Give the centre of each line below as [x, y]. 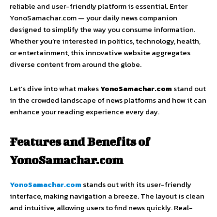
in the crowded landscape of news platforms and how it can [108, 100]
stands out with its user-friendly [136, 185]
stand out [189, 89]
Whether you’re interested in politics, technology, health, [105, 41]
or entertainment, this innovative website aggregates [100, 53]
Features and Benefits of [80, 142]
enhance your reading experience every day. [85, 112]
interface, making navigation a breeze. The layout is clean [107, 196]
